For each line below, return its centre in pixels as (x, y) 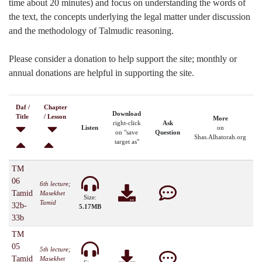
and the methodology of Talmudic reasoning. (91, 31)
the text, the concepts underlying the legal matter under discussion (130, 17)
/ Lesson (55, 116)
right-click (127, 123)
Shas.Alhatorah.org (220, 137)
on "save (127, 132)
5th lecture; (55, 249)
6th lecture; (55, 184)
